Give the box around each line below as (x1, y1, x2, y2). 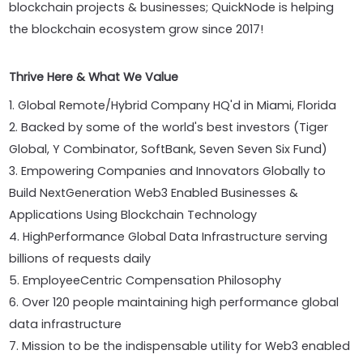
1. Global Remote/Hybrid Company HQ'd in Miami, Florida (9, 97, 337, 113)
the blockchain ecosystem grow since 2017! (9, 21, 264, 37)
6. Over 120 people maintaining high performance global (9, 294, 340, 310)
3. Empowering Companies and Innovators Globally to (9, 163, 327, 179)
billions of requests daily (9, 250, 152, 267)
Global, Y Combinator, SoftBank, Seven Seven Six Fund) (9, 141, 328, 157)
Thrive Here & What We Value (9, 69, 179, 85)
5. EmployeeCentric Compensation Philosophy (9, 272, 282, 288)
